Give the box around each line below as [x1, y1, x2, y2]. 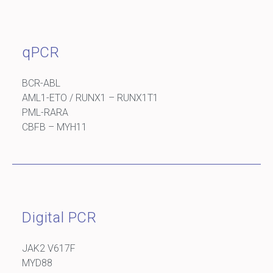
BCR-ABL [22, 77, 60, 89]
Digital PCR [22, 208, 97, 226]
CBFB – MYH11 [22, 121, 87, 133]
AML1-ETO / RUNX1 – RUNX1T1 [22, 91, 158, 104]
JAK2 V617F [22, 242, 76, 254]
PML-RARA [22, 106, 68, 118]
